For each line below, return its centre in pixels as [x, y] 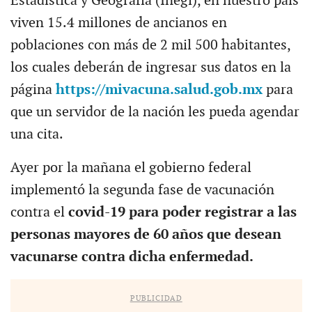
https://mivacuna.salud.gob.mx [161, 89]
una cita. [37, 134]
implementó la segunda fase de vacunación [142, 190]
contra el [39, 212]
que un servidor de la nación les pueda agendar [155, 112]
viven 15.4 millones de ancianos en [118, 23]
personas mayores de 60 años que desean [146, 234]
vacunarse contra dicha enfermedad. [132, 257]
